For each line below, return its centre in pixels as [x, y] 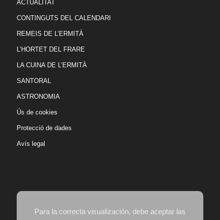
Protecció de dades [44, 128]
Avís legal [31, 144]
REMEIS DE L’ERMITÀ [50, 34]
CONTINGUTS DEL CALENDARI [64, 18]
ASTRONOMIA [38, 97]
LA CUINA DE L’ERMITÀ [52, 65]
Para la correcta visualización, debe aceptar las [110, 212]
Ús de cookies [37, 112]
